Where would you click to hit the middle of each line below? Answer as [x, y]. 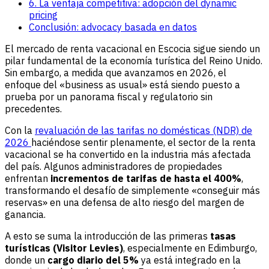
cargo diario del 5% [93, 260]
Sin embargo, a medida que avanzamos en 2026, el [116, 72]
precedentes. [33, 108]
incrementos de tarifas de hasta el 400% [146, 178]
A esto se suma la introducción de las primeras [107, 236]
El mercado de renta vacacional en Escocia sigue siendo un [132, 48]
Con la [20, 130]
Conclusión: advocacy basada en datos [113, 27]
